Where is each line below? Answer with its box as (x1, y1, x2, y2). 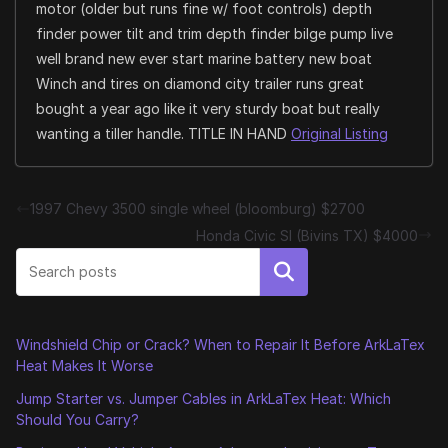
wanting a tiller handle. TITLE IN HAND (36, 125, 291, 143)
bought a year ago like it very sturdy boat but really (36, 100, 380, 118)
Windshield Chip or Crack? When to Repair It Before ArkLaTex (16, 335, 425, 353)
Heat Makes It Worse (16, 356, 153, 374)
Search (256, 261, 312, 282)
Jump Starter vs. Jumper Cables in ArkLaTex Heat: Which (16, 389, 391, 407)
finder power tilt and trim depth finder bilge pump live (36, 25, 393, 43)
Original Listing (291, 125, 388, 143)
